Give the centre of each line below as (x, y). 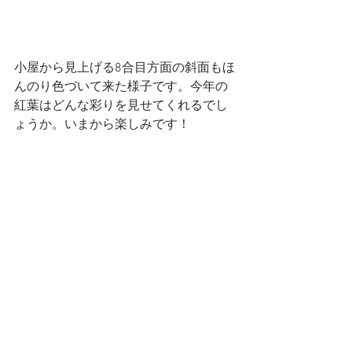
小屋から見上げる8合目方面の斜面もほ (125, 68)
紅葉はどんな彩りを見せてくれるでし (121, 106)
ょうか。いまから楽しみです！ (104, 125)
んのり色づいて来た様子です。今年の (121, 87)
